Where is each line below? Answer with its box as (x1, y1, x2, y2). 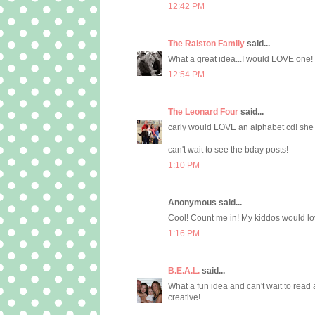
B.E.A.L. (168, 266, 200, 276)
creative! (168, 292, 200, 303)
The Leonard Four (168, 107, 238, 117)
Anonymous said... (168, 198, 242, 208)
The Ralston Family (168, 39, 245, 49)
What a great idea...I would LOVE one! (168, 54, 313, 65)
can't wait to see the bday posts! (168, 145, 288, 155)
